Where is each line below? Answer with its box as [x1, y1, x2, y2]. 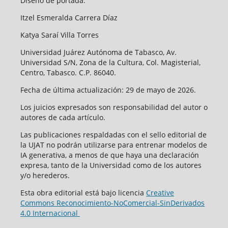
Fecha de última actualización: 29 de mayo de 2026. [20, 85, 196, 95]
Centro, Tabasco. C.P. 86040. [20, 68, 116, 78]
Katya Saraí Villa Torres [20, 30, 99, 40]
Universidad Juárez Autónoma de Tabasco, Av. [20, 47, 177, 58]
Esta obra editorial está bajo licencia [20, 188, 146, 198]
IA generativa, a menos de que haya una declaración [20, 150, 199, 160]
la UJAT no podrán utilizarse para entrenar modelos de [20, 140, 207, 150]
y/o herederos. [20, 170, 70, 181]
